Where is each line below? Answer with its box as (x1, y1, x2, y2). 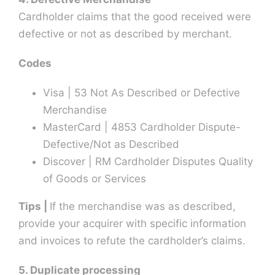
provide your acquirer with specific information (18, 217, 246, 230)
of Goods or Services (42, 172, 146, 185)
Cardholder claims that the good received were (18, 10, 251, 23)
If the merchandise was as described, (49, 199, 236, 212)
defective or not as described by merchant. (18, 27, 232, 40)
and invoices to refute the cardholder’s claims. (18, 234, 246, 247)
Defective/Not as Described (42, 137, 179, 150)
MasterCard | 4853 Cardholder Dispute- (42, 120, 241, 133)
